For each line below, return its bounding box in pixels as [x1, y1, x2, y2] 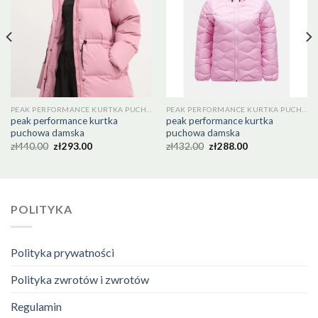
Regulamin [11, 299, 62, 313]
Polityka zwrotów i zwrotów [11, 272, 149, 286]
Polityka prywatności [11, 245, 114, 259]
